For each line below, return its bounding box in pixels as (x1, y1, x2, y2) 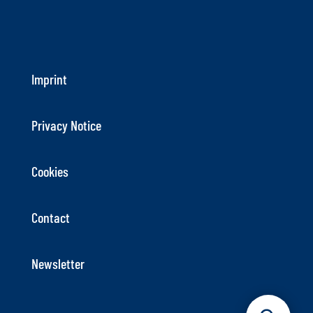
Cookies (31, 163, 68, 180)
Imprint (31, 71, 67, 87)
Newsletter (31, 255, 85, 272)
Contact (31, 209, 70, 226)
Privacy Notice (31, 117, 101, 133)
